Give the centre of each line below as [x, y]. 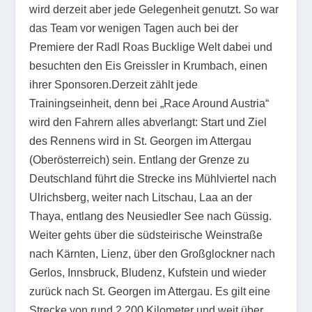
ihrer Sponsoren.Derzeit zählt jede [114, 84]
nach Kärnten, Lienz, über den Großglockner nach [153, 253]
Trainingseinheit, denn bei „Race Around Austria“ [149, 103]
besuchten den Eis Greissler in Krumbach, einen [149, 65]
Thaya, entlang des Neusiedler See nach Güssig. [151, 216]
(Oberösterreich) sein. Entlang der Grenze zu [140, 159]
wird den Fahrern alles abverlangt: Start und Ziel [148, 122]
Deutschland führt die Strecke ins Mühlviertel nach [153, 178]
